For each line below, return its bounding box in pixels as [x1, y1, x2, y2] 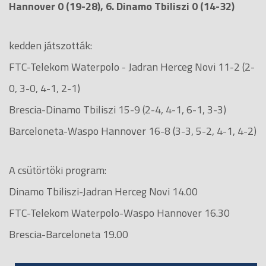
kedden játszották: [9, 37, 92, 53]
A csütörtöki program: [9, 161, 106, 178]
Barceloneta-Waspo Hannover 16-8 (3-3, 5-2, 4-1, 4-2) [9, 122, 256, 139]
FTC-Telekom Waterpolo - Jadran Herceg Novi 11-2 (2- [9, 58, 255, 75]
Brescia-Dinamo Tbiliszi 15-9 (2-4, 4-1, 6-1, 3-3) [9, 101, 226, 118]
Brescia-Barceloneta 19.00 [9, 226, 128, 242]
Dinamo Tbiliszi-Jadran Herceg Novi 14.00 [9, 183, 198, 199]
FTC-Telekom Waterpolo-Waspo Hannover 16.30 [9, 204, 230, 221]
